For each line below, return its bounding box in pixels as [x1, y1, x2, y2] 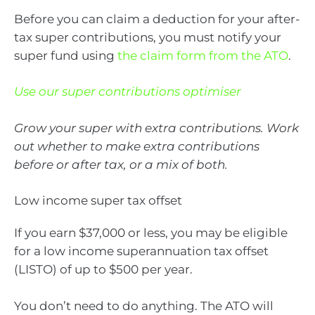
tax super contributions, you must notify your [14, 30, 281, 44]
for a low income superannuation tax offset [14, 244, 269, 259]
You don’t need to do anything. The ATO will [14, 298, 274, 313]
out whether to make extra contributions [14, 139, 259, 153]
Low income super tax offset [14, 193, 182, 208]
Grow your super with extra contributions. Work [14, 120, 299, 135]
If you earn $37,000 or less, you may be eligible [14, 226, 288, 240]
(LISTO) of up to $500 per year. [14, 262, 193, 277]
